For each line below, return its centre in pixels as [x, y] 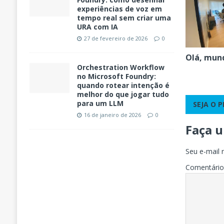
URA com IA [97, 27]
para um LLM [100, 103]
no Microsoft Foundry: [116, 76]
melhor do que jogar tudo [123, 94]
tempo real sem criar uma [124, 18]
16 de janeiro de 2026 [112, 115]
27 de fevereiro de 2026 [115, 38]
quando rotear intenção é [123, 85]
